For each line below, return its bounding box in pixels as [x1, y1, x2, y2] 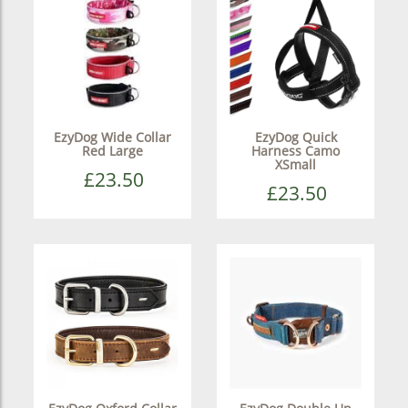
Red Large [81, 141, 143, 159]
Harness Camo [251, 141, 341, 159]
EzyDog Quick [254, 127, 337, 146]
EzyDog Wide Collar [53, 127, 171, 146]
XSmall [275, 155, 317, 173]
